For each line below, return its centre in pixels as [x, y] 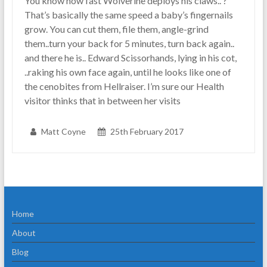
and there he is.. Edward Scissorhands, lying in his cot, [130, 58]
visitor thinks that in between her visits [102, 101]
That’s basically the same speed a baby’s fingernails [128, 15]
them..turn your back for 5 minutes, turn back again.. [129, 44]
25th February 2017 [147, 132]
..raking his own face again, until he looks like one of [128, 72]
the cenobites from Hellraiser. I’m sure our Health [124, 86]
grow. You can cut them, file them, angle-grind [116, 29]
